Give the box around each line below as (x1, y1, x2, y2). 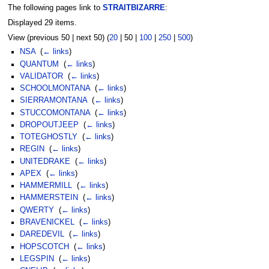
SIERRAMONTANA (20, 96, 87, 105)
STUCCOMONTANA (20, 108, 90, 117)
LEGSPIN (20, 254, 54, 263)
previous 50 (29, 34, 70, 43)
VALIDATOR (20, 71, 63, 80)
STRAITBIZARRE (102, 3, 165, 12)
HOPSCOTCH (20, 242, 69, 251)
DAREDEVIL (20, 230, 64, 239)
